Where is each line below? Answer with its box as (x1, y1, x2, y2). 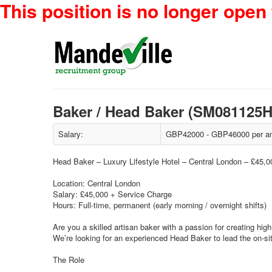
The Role (53, 254, 84, 265)
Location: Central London (53, 177, 140, 189)
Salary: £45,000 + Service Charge (53, 188, 172, 200)
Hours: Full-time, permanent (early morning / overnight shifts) (53, 199, 267, 211)
